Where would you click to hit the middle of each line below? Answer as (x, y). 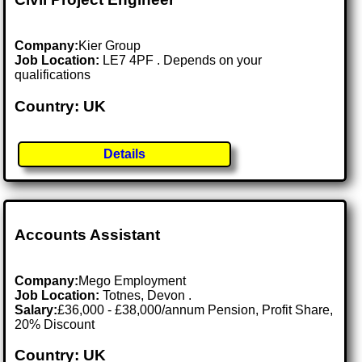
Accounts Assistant (88, 234)
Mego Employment (133, 280)
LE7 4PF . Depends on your (183, 61)
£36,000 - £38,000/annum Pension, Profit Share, (196, 309)
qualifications (53, 75)
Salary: (36, 309)
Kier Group (110, 46)
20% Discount (55, 324)
